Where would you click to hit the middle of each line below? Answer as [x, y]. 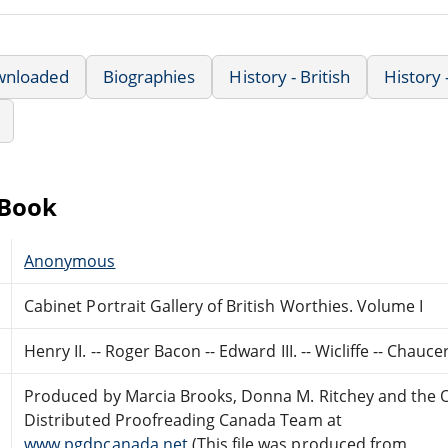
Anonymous [70, 260]
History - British [290, 76]
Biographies [149, 76]
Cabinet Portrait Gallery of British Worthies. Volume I [224, 305]
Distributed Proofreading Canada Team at [183, 419]
